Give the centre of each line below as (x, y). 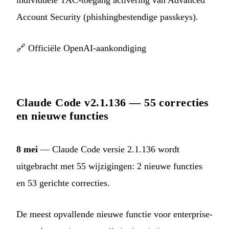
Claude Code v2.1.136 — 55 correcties (113, 103)
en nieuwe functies (63, 116)
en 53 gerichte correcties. (63, 183)
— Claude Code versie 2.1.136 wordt (109, 150)
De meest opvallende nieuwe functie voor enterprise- (114, 214)
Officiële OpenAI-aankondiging (87, 48)
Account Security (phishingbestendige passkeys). (107, 17)
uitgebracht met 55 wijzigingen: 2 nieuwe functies (109, 166)
